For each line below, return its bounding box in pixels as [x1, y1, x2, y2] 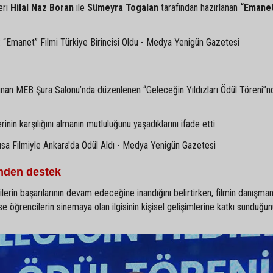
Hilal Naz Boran [10, 2, 74, 13]
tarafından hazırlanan [158, 2, 240, 13]
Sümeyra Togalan [87, 2, 158, 13]
